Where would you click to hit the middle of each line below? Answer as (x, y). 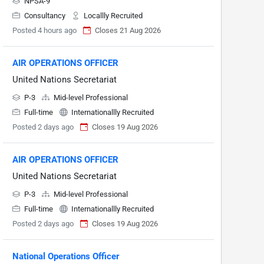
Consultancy (45, 16)
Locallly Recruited (112, 16)
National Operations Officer (66, 257)
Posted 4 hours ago (44, 31)
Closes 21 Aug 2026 (128, 31)
